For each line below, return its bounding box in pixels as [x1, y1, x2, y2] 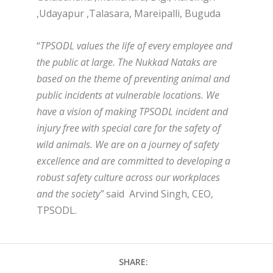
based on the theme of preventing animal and [37, 71, 230, 85]
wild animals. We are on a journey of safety [37, 137, 219, 151]
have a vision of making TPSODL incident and [37, 104, 228, 118]
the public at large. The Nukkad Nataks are [37, 55, 217, 69]
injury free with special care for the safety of [37, 121, 221, 135]
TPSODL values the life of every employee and [40, 38, 232, 52]
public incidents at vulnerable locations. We [37, 88, 219, 102]
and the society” [37, 186, 106, 200]
